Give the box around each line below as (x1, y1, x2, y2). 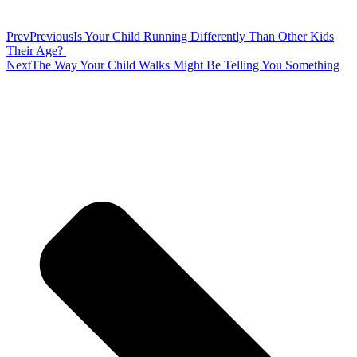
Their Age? (6, 44, 66, 58)
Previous (29, 29, 73, 44)
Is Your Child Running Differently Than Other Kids (73, 29, 334, 44)
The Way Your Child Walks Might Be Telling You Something (31, 58, 339, 73)
